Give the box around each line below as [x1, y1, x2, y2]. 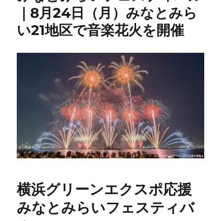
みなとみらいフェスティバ [17, 200, 195, 216]
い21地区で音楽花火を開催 [17, 22, 184, 38]
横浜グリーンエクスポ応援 [17, 182, 192, 198]
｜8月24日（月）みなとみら [17, 4, 198, 21]
